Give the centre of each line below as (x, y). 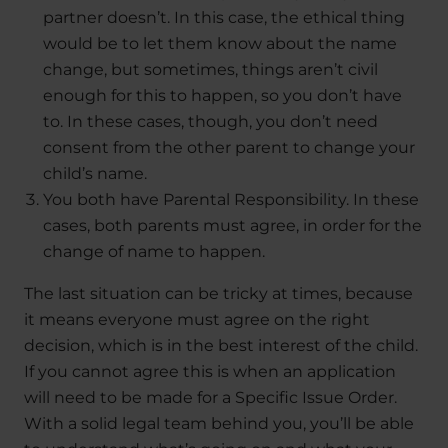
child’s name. (95, 174)
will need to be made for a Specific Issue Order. (210, 398)
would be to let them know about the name (220, 44)
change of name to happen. (154, 252)
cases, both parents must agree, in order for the (233, 226)
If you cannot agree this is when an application (210, 372)
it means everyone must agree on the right (197, 320)
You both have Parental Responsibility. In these (231, 200)
